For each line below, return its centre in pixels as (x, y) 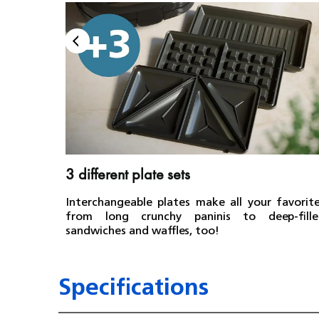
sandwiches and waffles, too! (142, 230)
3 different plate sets (128, 174)
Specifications (134, 286)
